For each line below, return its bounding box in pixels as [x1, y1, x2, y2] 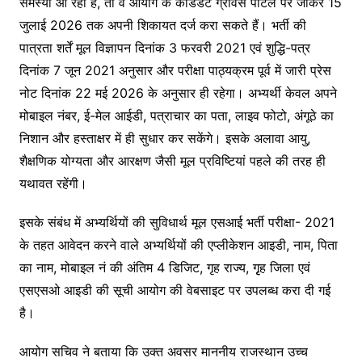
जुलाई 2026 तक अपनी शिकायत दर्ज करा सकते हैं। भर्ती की [19, 16, 306, 33]
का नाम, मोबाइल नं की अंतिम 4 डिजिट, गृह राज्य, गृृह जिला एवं [19, 259, 310, 276]
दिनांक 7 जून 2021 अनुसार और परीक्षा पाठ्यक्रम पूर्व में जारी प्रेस [19, 61, 331, 78]
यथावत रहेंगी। [19, 175, 95, 192]
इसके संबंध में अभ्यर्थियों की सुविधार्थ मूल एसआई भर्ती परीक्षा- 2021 [19, 213, 335, 230]
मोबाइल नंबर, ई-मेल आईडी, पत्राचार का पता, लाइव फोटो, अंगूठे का [19, 107, 334, 124]
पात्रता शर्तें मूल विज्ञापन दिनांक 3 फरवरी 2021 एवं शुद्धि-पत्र [19, 39, 310, 56]
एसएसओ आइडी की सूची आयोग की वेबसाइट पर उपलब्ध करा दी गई [19, 281, 330, 298]
